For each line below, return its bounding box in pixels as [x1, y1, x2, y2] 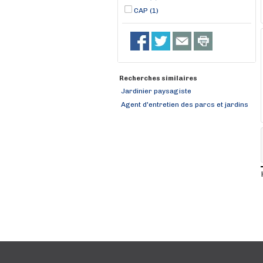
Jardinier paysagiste [121, 87, 191, 95]
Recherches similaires [119, 75, 197, 82]
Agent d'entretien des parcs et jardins [121, 100, 248, 109]
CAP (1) [134, 6, 159, 15]
